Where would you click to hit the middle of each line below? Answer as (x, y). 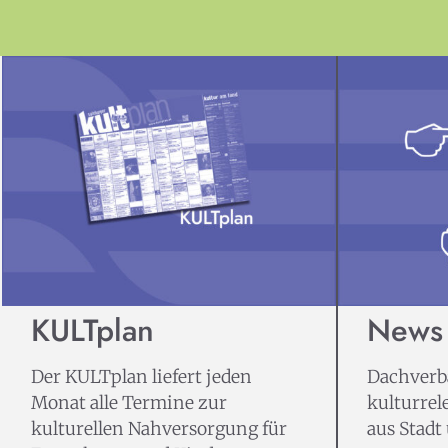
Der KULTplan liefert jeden (141, 376)
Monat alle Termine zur (128, 402)
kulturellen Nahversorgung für (158, 428)
